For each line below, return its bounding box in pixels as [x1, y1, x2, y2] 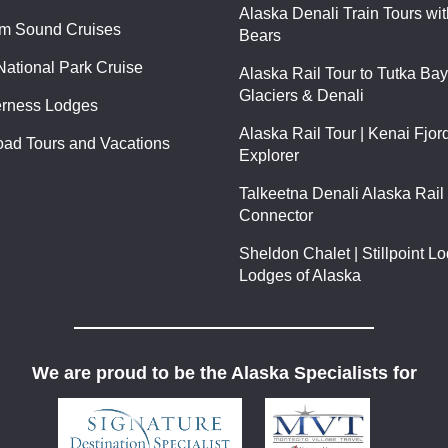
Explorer [239, 146, 299, 164]
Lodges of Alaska [239, 266, 361, 284]
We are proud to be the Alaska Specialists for [31, 362, 417, 383]
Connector [239, 206, 313, 224]
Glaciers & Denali [239, 86, 364, 104]
